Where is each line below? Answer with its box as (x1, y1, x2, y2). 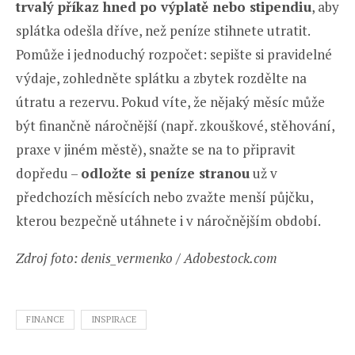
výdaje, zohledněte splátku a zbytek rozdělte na (16, 68, 307, 87)
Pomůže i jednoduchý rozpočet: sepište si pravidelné (16, 44, 332, 63)
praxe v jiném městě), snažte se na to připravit (16, 139, 296, 158)
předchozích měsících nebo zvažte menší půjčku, (16, 187, 313, 206)
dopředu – (16, 163, 81, 182)
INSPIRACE (91, 313, 136, 325)
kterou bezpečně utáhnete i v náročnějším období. (16, 211, 321, 230)
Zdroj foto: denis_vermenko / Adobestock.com (16, 248, 277, 267)
